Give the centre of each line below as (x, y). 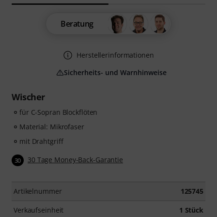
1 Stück (191, 210)
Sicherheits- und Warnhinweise (115, 73)
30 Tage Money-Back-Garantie (76, 160)
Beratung (77, 24)
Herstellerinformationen (115, 55)
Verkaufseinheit (39, 210)
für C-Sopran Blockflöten (59, 112)
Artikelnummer (38, 191)
